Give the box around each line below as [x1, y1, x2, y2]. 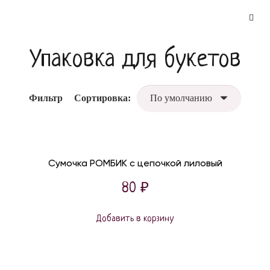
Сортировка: [74, 93, 131, 104]
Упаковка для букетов [29, 47, 241, 74]
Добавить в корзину [96, 213, 174, 224]
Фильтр [29, 93, 63, 104]
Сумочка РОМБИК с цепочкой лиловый [48, 157, 222, 169]
